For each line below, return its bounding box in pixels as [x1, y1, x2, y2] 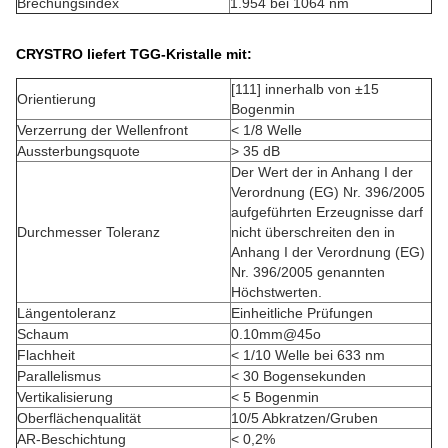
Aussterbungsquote [17, 143, 140, 159]
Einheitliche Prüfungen [231, 305, 373, 321]
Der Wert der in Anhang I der [231, 164, 413, 180]
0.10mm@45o [231, 326, 321, 342]
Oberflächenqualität [17, 410, 141, 426]
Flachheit [17, 347, 75, 363]
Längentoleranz [17, 305, 116, 321]
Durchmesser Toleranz [17, 224, 160, 240]
